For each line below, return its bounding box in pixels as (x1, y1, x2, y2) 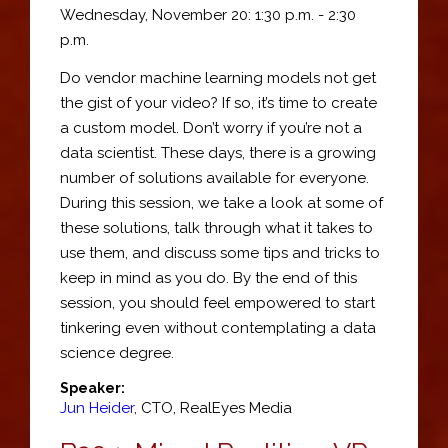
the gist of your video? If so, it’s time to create (60, 94, 377, 112)
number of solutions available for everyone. (60, 169, 369, 187)
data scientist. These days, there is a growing (60, 144, 376, 162)
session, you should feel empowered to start (60, 294, 375, 312)
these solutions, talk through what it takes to (60, 219, 373, 237)
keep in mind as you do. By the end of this (60, 269, 357, 287)
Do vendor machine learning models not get (60, 69, 376, 87)
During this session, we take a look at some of (60, 194, 383, 212)
